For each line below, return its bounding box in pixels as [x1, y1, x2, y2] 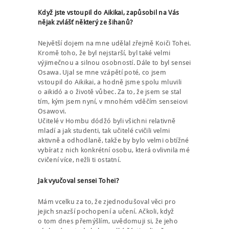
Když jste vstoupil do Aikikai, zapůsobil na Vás [38, 8, 179, 16]
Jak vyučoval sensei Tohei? [38, 176, 119, 185]
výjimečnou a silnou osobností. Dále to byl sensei [38, 58, 191, 66]
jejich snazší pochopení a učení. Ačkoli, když [38, 208, 174, 216]
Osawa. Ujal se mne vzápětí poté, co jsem [38, 68, 167, 76]
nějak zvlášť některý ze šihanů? [38, 18, 133, 26]
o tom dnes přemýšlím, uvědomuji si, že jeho [38, 217, 178, 225]
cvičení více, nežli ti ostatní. [38, 155, 121, 164]
